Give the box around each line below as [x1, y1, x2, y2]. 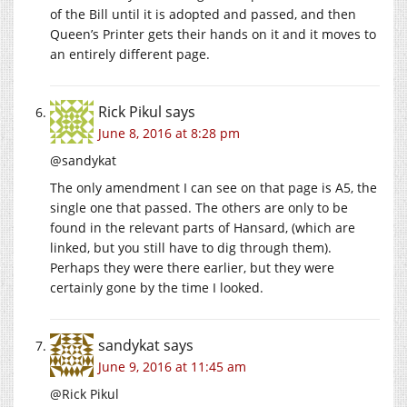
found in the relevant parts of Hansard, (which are [50, 218, 355, 236]
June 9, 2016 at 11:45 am [98, 357, 246, 375]
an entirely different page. [50, 45, 210, 63]
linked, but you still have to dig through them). [50, 238, 332, 256]
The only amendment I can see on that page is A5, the [50, 178, 377, 196]
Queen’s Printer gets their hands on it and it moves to [50, 25, 376, 43]
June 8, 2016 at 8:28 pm [98, 124, 240, 142]
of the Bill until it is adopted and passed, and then [50, 5, 356, 23]
